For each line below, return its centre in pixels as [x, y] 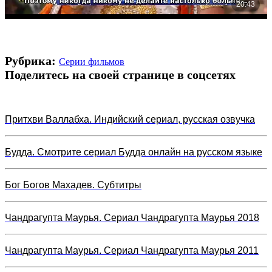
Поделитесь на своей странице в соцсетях [120, 74]
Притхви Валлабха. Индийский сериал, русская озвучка [130, 119]
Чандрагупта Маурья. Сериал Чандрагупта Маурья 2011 [132, 250]
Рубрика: [32, 60]
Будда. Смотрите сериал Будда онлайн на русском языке [134, 152]
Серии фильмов [92, 61]
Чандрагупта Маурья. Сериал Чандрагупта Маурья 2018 [132, 217]
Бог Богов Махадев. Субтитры [73, 185]
